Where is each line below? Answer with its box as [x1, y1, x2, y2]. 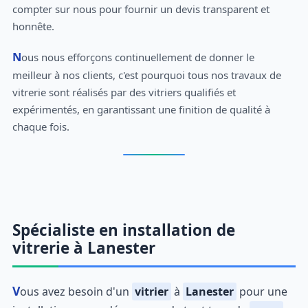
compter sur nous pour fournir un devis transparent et [12, 1, 269, 16]
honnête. [12, 19, 54, 33]
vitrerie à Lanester [12, 236, 155, 258]
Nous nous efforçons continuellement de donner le [12, 48, 21, 65]
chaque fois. [12, 119, 69, 133]
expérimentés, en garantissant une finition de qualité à [12, 102, 270, 116]
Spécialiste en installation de [12, 219, 235, 241]
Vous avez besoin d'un [19, 283, 132, 299]
